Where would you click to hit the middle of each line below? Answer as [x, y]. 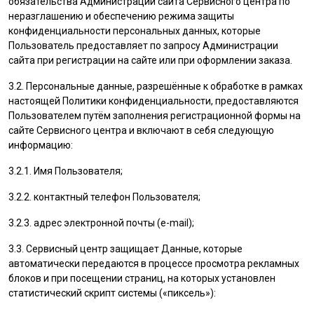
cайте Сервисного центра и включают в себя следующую [141, 130]
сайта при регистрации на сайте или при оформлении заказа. [150, 60]
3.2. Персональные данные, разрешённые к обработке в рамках [156, 86]
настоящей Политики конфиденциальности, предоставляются [153, 101]
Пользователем [45, 116]
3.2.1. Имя [32, 171]
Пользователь [41, 46]
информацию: [41, 145]
